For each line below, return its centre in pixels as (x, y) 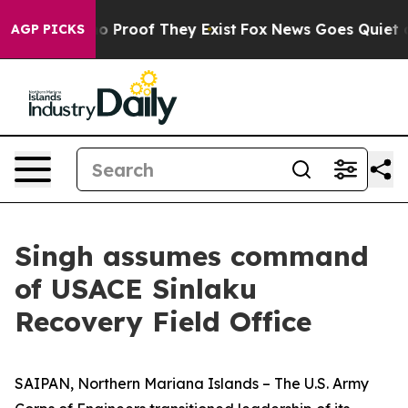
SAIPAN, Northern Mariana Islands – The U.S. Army (192, 383)
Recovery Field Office (163, 321)
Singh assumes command (192, 256)
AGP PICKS (48, 29)
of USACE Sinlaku (136, 289)
